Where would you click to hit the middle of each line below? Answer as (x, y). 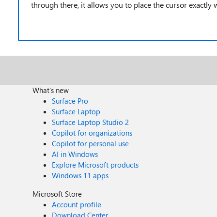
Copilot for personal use (91, 143)
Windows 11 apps (80, 175)
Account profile (77, 204)
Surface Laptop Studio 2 (91, 122)
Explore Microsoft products (95, 165)
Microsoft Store (57, 194)
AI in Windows (75, 154)
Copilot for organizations (92, 133)
